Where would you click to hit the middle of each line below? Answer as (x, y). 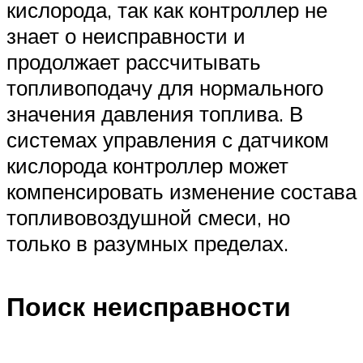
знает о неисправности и (126, 35)
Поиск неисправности (149, 307)
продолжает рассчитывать (134, 61)
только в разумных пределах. (147, 243)
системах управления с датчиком (168, 139)
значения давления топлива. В (155, 113)
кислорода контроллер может (147, 165)
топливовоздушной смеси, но (148, 217)
